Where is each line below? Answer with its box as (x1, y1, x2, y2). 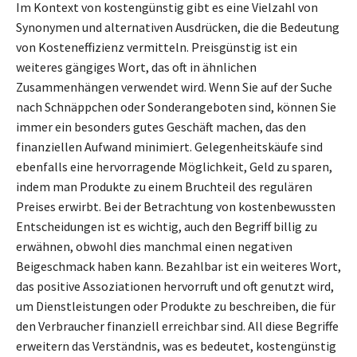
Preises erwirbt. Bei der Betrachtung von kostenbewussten (16, 198, 335, 214)
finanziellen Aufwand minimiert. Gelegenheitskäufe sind (16, 138, 323, 155)
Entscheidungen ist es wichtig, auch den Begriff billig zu (16, 218, 317, 234)
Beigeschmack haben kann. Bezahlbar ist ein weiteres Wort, (16, 257, 341, 274)
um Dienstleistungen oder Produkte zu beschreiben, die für (16, 297, 335, 314)
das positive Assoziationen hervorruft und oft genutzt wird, (16, 277, 334, 294)
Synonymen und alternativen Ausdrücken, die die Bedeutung (16, 18, 339, 35)
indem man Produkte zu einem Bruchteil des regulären (16, 178, 312, 194)
